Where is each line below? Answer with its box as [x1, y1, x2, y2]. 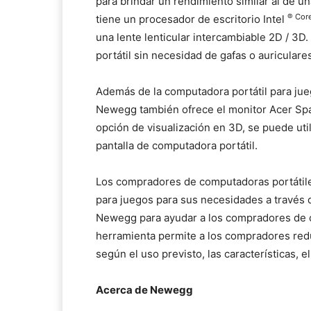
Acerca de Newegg [96, 283, 193, 297]
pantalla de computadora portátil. [96, 139, 258, 153]
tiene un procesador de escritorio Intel [96, 12, 287, 26]
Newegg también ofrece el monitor [96, 103, 269, 117]
